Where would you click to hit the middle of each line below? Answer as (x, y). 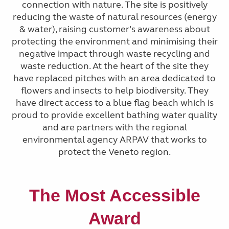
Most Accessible (132, 196)
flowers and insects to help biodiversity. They (114, 90)
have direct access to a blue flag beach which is (114, 102)
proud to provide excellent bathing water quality (114, 115)
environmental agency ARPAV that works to (114, 139)
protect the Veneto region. (114, 152)
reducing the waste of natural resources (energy (114, 17)
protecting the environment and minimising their (114, 41)
